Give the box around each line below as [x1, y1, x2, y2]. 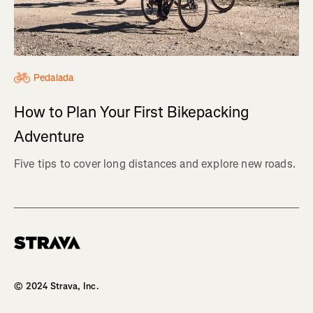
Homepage [13, 249, 59, 261]
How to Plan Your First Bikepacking [14, 102, 249, 123]
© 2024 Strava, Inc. [14, 280, 99, 293]
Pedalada [34, 71, 74, 85]
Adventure [14, 126, 85, 147]
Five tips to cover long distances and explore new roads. [14, 156, 296, 172]
